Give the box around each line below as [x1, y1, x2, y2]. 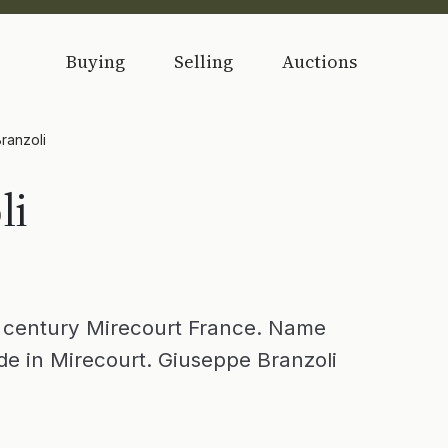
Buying [66, 48, 125, 74]
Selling [174, 48, 233, 74]
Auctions [282, 48, 357, 74]
